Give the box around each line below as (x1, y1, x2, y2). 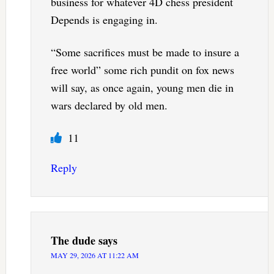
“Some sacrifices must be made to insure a (50, 45, 239, 60)
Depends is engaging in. (50, 12, 158, 28)
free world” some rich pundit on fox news (50, 62, 234, 78)
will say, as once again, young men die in (50, 80, 234, 95)
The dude (50, 232, 95, 249)
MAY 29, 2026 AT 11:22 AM (50, 250, 139, 261)
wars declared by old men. (50, 98, 168, 113)
